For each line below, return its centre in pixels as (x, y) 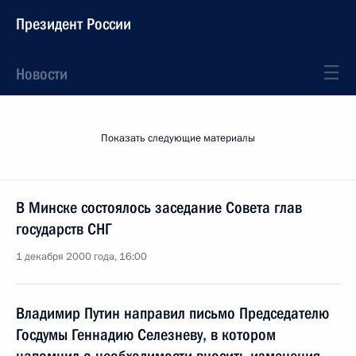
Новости (42, 74)
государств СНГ (64, 229)
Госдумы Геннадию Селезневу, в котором (146, 335)
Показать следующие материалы (178, 138)
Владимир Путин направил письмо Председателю (172, 313)
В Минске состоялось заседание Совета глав (159, 207)
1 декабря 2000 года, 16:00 (81, 257)
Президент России (74, 24)
